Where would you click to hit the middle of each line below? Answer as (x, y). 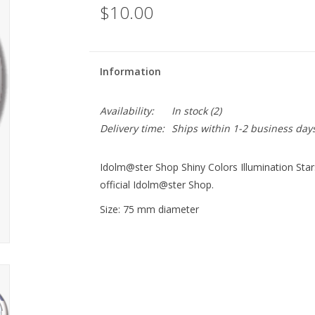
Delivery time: (132, 128)
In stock (189, 111)
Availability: (127, 111)
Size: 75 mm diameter (149, 209)
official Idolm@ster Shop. (156, 185)
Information (130, 71)
